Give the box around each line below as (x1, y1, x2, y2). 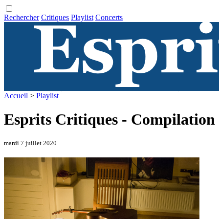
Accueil (4, 91, 28, 100)
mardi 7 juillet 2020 (4, 139, 57, 147)
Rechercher (4, 13, 39, 22)
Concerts (95, 13, 123, 22)
